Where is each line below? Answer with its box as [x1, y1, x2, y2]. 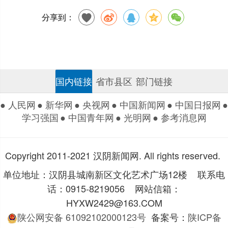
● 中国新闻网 [111, 98, 165, 111]
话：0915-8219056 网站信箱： [47, 181, 181, 195]
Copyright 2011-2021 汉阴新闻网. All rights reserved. [5, 149, 220, 162]
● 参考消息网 [152, 110, 207, 124]
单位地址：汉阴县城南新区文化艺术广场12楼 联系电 [3, 167, 225, 181]
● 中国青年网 [60, 110, 114, 124]
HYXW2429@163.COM [66, 195, 162, 209]
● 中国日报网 [167, 98, 221, 111]
